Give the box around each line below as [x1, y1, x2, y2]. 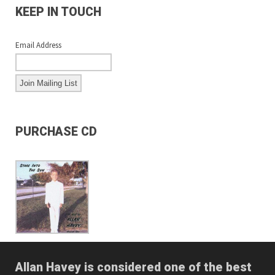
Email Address [15, 39, 61, 50]
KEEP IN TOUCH [15, 4, 101, 19]
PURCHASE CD [15, 124, 97, 139]
